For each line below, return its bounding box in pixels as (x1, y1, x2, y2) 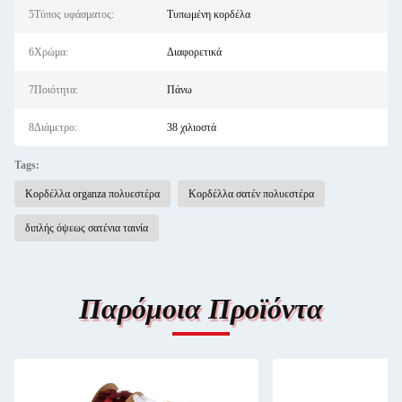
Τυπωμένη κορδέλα (166, 8, 250, 21)
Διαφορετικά (166, 46, 222, 58)
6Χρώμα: (29, 46, 68, 58)
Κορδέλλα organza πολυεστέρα (25, 188, 160, 200)
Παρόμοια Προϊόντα (79, 293, 323, 325)
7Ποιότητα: (29, 83, 78, 96)
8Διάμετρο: (29, 121, 77, 134)
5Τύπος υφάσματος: (29, 8, 114, 21)
